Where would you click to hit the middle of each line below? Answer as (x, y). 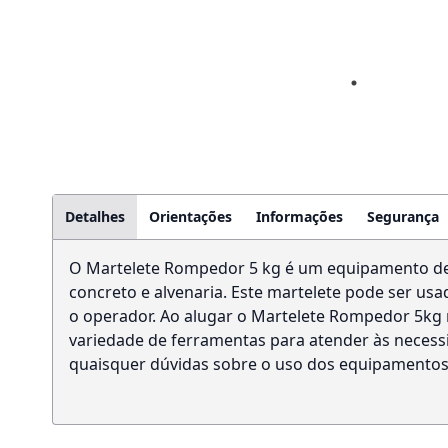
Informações (299, 216)
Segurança (403, 216)
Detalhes (95, 216)
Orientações (190, 216)
